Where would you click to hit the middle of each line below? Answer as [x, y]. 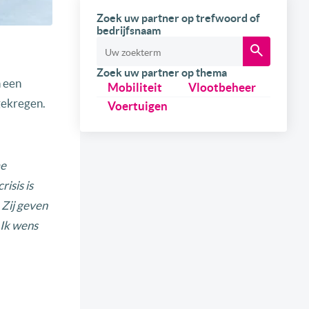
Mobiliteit [135, 88]
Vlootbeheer [222, 88]
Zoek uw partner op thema [162, 73]
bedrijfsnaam [129, 31]
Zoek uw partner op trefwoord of [178, 18]
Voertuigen [138, 106]
